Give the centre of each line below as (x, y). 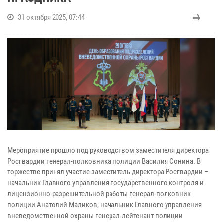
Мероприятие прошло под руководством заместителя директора (108, 150)
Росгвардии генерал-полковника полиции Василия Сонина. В (104, 161)
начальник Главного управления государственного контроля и (106, 183)
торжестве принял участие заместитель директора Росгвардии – (108, 172)
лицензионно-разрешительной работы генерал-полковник (99, 194)
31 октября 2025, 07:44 (51, 17)
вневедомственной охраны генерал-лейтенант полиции (95, 215)
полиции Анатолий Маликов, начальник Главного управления (105, 204)
